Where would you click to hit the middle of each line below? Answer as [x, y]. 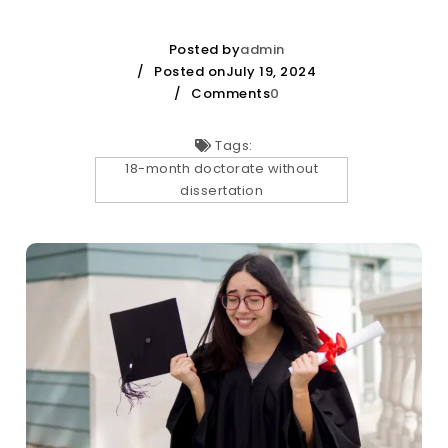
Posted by [204, 49]
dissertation [221, 190]
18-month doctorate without [221, 168]
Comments [230, 93]
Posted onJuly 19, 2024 [235, 71]
